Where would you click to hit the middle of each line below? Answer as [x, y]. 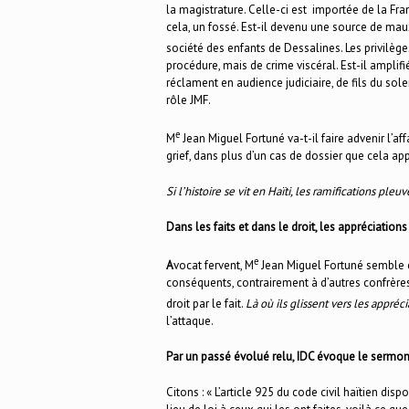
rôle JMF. [189, 100]
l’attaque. [190, 320]
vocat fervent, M [214, 266]
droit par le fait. [206, 303]
